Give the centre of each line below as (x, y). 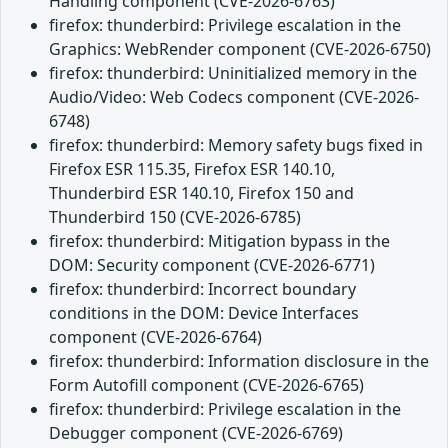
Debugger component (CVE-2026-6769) (196, 433)
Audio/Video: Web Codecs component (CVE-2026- (234, 97)
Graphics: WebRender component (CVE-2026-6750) (240, 49)
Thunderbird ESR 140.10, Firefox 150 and (201, 193)
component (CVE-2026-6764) (155, 337)
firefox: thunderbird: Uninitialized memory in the (233, 73)
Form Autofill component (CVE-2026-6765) (206, 385)
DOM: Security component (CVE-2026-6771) (212, 265)
